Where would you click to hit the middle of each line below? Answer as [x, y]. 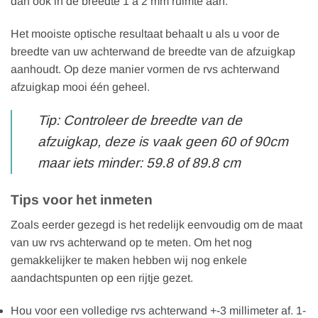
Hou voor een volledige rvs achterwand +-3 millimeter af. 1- [158, 310]
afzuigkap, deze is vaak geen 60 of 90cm [163, 142]
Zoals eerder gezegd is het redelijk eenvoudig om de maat [157, 225]
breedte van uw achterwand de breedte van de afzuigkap [153, 51]
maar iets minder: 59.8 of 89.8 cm [139, 163]
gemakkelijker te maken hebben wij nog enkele [129, 261]
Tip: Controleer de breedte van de [140, 121]
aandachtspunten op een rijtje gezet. [102, 278]
